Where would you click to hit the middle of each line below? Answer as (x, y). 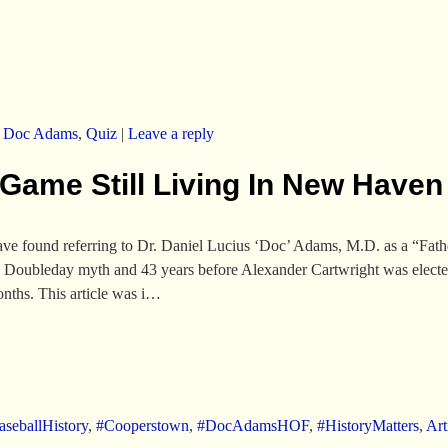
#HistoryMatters (367, 425)
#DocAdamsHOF (252, 425)
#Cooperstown (142, 425)
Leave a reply (170, 133)
